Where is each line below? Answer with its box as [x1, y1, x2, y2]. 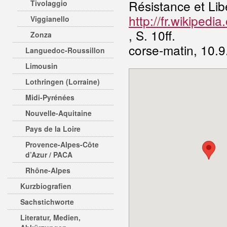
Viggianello [30, 14, 69, 24]
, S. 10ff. [129, 26, 175, 44]
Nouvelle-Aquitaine [25, 108, 92, 118]
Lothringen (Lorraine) [25, 77, 100, 87]
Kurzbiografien [20, 181, 71, 191]
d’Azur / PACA [25, 149, 72, 160]
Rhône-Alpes [25, 165, 70, 175]
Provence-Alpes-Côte [25, 139, 99, 149]
